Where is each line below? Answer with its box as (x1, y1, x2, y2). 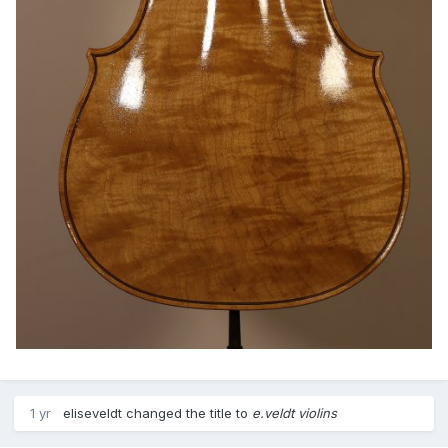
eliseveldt (63, 404, 122, 421)
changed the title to (122, 404, 252, 421)
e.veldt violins (252, 404, 337, 421)
